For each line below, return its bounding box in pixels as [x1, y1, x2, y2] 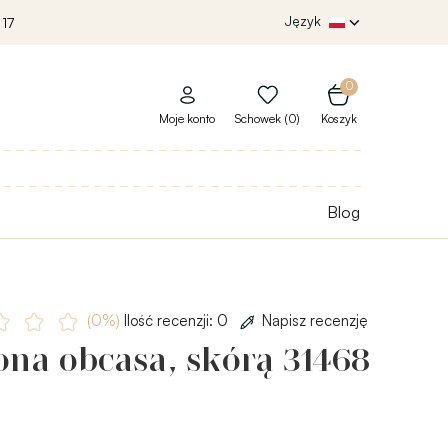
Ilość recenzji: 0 [119, 310, 232, 330]
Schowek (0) [235, 111, 300, 127]
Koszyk [320, 111, 357, 127]
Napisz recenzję [261, 310, 368, 330]
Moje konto [159, 111, 215, 127]
